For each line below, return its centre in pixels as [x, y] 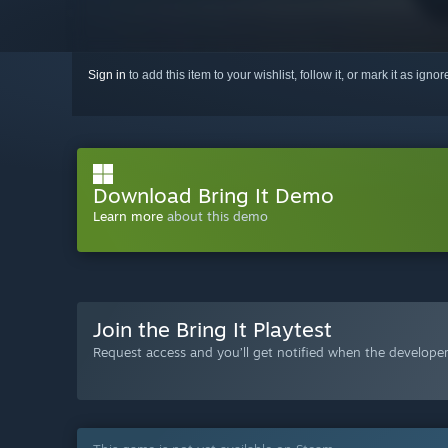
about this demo [215, 215]
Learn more [128, 215]
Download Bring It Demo [213, 194]
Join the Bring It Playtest [212, 328]
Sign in [107, 74]
